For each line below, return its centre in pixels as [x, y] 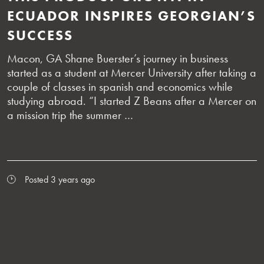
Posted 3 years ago [60, 179]
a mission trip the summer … [70, 115]
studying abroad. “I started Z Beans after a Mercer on [132, 100]
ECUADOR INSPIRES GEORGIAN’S [131, 15]
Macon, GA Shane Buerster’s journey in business [118, 58]
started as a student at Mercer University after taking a [132, 72]
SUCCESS [40, 35]
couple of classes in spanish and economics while [120, 86]
